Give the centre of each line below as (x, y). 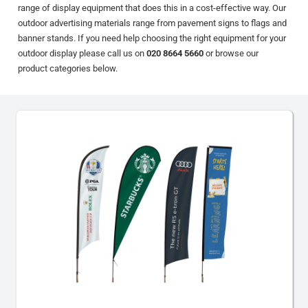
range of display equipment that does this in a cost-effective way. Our (152, 8)
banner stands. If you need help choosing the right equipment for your (152, 38)
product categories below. (68, 69)
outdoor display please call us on (82, 54)
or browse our (231, 54)
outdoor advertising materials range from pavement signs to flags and (153, 23)
